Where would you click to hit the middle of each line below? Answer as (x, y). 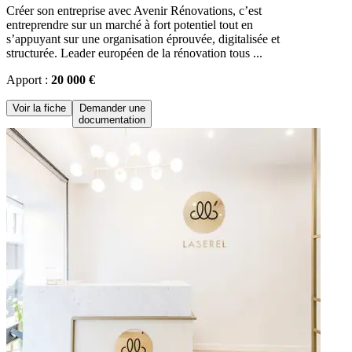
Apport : (29, 79)
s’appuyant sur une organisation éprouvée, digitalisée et (143, 38)
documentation (112, 119)
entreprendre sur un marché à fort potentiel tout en (130, 24)
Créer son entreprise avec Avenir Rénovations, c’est (134, 10)
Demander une (112, 108)
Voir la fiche (39, 108)
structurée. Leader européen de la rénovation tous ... (134, 53)
